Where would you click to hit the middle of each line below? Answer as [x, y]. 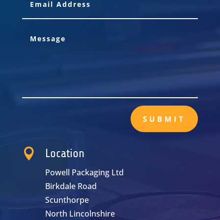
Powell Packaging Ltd [84, 173]
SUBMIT [165, 119]
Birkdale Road [71, 186]
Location [65, 154]
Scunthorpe [67, 200]
